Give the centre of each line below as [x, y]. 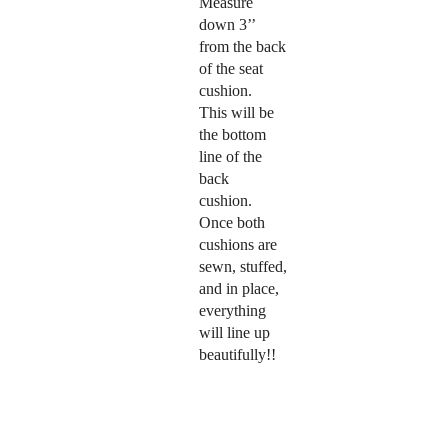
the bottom [232, 135]
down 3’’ [226, 25]
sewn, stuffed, [242, 267]
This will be [236, 113]
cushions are [237, 245]
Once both [231, 223]
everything [232, 311]
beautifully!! [237, 355]
